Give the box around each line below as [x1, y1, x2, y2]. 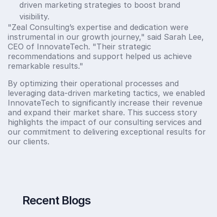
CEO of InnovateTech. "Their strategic [8, 41, 151, 51]
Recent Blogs [22, 193, 91, 207]
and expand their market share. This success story [8, 107, 197, 117]
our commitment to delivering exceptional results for [8, 126, 206, 137]
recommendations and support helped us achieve [8, 51, 192, 61]
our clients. [8, 136, 49, 146]
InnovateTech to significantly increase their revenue [8, 97, 202, 108]
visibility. [19, 11, 49, 21]
